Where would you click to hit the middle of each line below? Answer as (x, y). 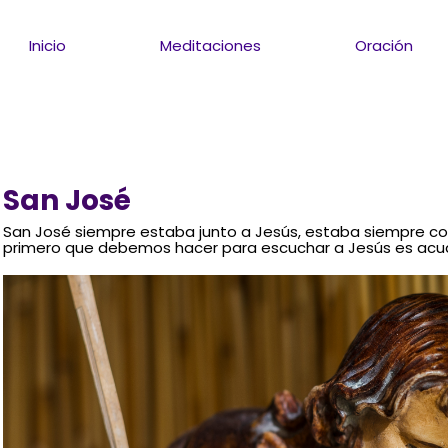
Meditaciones (211, 45)
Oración (384, 45)
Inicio (48, 45)
